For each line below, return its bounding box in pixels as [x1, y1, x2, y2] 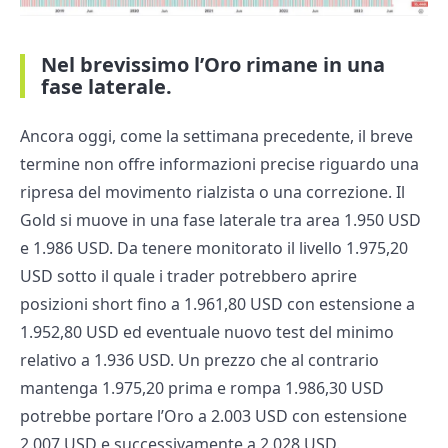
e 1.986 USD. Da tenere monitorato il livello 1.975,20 [20, 236, 408, 259]
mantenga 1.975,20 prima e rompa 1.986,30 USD [20, 376, 384, 399]
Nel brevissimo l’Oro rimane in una [41, 50, 385, 78]
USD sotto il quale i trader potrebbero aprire [20, 264, 357, 287]
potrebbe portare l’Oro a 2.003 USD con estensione [20, 404, 407, 427]
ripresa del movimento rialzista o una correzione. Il [20, 180, 405, 203]
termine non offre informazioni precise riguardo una [20, 152, 419, 175]
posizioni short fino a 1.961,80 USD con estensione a [20, 292, 415, 315]
